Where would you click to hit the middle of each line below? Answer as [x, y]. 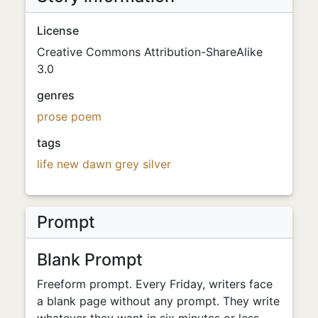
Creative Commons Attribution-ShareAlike [150, 51]
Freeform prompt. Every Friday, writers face [155, 284]
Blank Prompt [90, 259]
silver [157, 164]
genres [56, 95]
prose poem [69, 116]
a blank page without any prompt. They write [158, 301]
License [58, 30]
